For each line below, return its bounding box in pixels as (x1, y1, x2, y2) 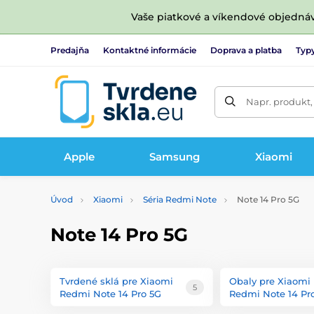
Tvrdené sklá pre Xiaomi (60, 275, 173, 287)
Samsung (149, 149, 200, 163)
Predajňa (50, 44, 89, 55)
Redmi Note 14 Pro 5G (60, 287, 161, 299)
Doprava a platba (210, 44, 282, 55)
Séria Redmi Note (143, 194, 217, 205)
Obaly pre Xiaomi (229, 275, 310, 287)
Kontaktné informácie (103, 44, 196, 55)
